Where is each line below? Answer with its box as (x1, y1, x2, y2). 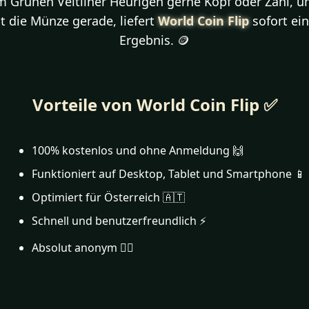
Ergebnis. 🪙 (119, 32, 190, 48)
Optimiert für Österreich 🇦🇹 (31, 190, 185, 205)
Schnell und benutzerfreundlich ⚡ (31, 213, 206, 228)
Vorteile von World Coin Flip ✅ (32, 93, 277, 116)
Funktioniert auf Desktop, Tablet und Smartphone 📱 (31, 166, 306, 181)
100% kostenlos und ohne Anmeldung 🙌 (31, 143, 243, 158)
